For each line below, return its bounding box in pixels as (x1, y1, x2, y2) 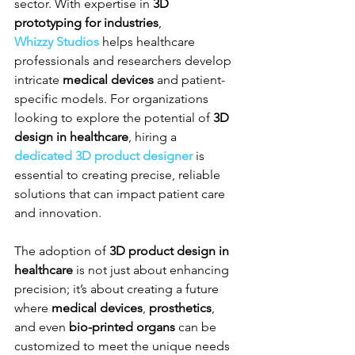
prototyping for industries (14, 14, 158, 30)
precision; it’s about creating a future (14, 281, 222, 296)
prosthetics (149, 300, 212, 315)
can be (175, 319, 219, 334)
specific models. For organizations (14, 90, 212, 106)
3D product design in (109, 242, 232, 258)
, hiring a (128, 128, 180, 144)
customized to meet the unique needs (14, 338, 233, 353)
